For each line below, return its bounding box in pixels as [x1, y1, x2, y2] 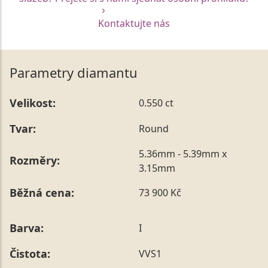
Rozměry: [10, 153, 60, 168]
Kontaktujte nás [98, 16, 170, 30]
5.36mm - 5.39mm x [139, 147, 227, 160]
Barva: [10, 220, 44, 235]
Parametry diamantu [10, 63, 138, 81]
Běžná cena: [10, 185, 74, 200]
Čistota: [10, 246, 50, 261]
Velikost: [10, 95, 56, 110]
